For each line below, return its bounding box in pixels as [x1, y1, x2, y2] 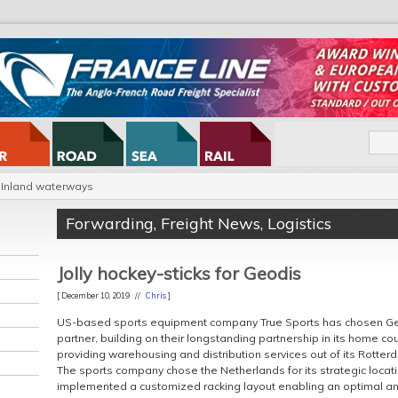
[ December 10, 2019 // [57, 291, 146, 300]
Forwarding [66, 213, 154, 234]
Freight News [161, 213, 260, 234]
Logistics [267, 213, 331, 234]
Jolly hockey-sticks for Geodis [57, 262, 301, 284]
